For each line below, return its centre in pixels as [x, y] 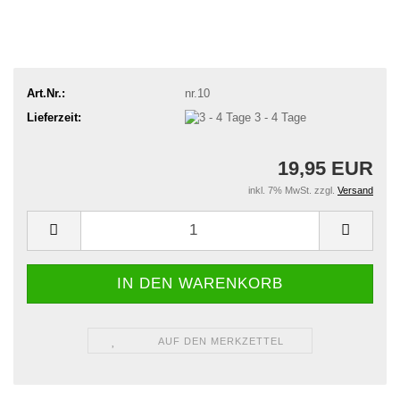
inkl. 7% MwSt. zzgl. [293, 190]
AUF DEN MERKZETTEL [221, 341]
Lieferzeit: [54, 117]
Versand [355, 190]
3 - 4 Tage [280, 117]
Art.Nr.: [46, 93]
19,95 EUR [325, 168]
